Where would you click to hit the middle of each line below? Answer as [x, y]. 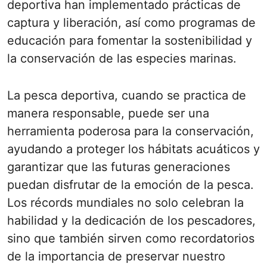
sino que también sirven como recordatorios [131, 238]
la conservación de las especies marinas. [122, 58]
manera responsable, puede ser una [108, 113]
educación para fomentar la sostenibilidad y [130, 41]
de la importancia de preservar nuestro [116, 256]
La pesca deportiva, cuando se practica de [127, 95]
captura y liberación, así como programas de [131, 23]
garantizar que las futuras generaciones [119, 167]
